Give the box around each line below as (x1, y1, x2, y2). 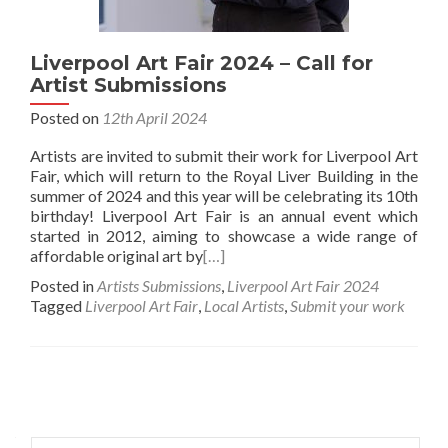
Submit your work (290, 296, 405, 315)
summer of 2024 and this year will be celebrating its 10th (30, 186, 418, 205)
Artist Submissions (30, 73, 227, 97)
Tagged (30, 296, 85, 315)
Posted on (30, 108, 102, 127)
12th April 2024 (102, 108, 207, 127)
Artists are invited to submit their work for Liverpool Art (30, 146, 418, 165)
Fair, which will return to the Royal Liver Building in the (30, 166, 418, 185)
